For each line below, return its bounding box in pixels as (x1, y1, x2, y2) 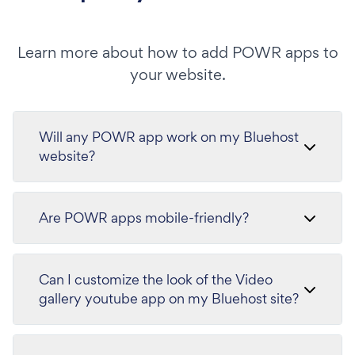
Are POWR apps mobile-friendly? (39, 208, 249, 227)
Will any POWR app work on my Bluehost (39, 127, 299, 146)
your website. (129, 63, 226, 85)
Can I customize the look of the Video (39, 269, 273, 288)
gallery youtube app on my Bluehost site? (39, 288, 299, 307)
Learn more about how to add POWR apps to (17, 41, 338, 63)
